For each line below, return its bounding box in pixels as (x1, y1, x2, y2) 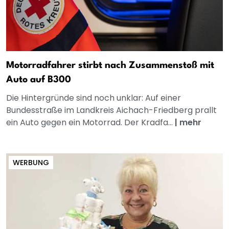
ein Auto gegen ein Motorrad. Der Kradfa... (6, 117, 175, 129)
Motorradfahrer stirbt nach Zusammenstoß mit (6, 61, 214, 71)
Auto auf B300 (6, 75, 71, 85)
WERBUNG (13, 157, 49, 168)
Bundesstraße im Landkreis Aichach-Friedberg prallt (6, 104, 217, 117)
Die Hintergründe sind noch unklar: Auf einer (6, 92, 181, 104)
